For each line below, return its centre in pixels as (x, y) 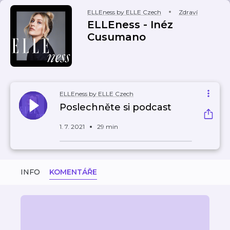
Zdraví (188, 12)
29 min (108, 127)
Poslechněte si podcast (116, 107)
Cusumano (117, 37)
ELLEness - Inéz (130, 25)
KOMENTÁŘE (73, 172)
